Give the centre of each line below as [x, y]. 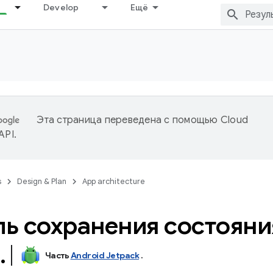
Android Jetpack [105, 255]
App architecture [114, 181]
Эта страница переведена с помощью [129, 120]
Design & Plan [42, 181]
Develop [61, 7]
